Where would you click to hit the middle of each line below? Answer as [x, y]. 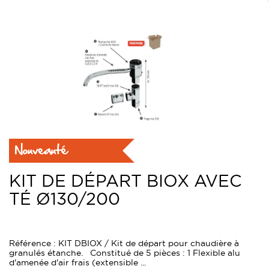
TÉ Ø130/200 [65, 199]
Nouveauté [41, 150]
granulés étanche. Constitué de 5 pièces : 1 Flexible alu [125, 253]
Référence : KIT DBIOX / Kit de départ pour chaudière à [124, 243]
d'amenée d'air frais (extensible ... [77, 263]
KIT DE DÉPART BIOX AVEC [125, 181]
